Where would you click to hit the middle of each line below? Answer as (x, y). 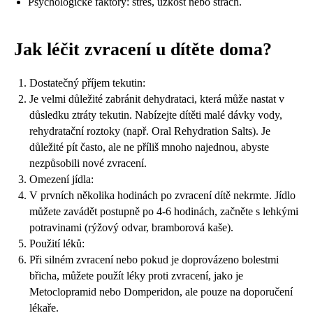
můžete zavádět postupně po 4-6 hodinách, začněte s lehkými (164, 211)
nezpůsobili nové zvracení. (88, 163)
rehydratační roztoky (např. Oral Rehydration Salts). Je (150, 131)
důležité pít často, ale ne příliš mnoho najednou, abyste (149, 147)
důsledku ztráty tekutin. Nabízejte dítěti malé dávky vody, (156, 115)
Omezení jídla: (61, 179)
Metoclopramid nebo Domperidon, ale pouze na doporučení (161, 291)
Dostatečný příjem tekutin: (87, 82)
